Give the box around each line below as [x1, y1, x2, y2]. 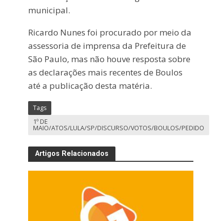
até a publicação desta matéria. [28, 79, 152, 91]
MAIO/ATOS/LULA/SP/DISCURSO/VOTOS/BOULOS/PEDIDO [33, 123, 204, 132]
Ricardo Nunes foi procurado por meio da [28, 26, 191, 38]
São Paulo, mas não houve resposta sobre [28, 53, 190, 65]
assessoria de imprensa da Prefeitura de [28, 39, 186, 51]
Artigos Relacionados [35, 149, 109, 158]
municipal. [28, 4, 70, 16]
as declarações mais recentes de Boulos [28, 66, 183, 78]
